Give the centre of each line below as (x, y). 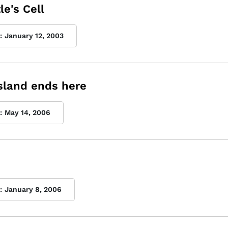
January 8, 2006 (33, 189)
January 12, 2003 (34, 36)
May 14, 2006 (27, 112)
